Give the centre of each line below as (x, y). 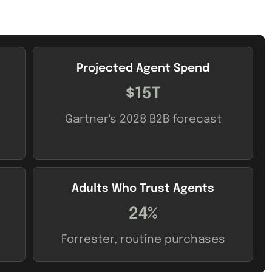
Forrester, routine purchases (143, 239)
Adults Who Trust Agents (143, 188)
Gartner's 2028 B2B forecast (143, 119)
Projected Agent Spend (143, 68)
